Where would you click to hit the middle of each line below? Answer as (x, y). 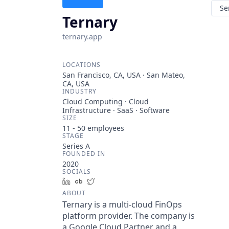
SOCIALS (77, 171)
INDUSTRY (79, 91)
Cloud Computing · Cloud (106, 101)
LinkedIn (89, 181)
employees (105, 128)
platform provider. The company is (129, 216)
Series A (76, 146)
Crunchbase (107, 181)
